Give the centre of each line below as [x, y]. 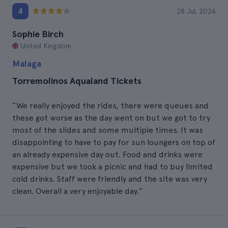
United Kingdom [46, 46]
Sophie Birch [38, 34]
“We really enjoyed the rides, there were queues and [110, 106]
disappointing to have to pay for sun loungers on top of [114, 142]
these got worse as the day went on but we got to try [111, 118]
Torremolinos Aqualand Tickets [77, 81]
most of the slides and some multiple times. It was [108, 130]
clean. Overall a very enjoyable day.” [78, 191]
